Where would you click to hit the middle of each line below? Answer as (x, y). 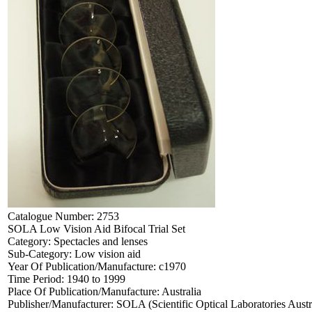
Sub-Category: (41, 253)
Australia (181, 291)
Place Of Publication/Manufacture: (85, 291)
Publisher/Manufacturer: (62, 304)
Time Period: (37, 279)
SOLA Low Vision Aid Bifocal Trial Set (96, 228)
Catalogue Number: (52, 216)
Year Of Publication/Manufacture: (83, 266)
